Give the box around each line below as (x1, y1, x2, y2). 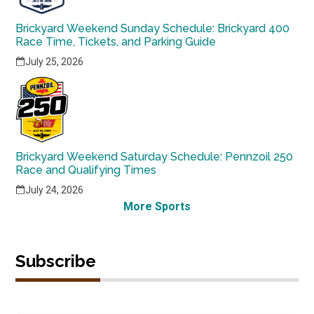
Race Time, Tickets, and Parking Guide (15, 35, 217, 48)
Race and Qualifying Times (15, 163, 157, 177)
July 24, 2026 (25, 184, 84, 196)
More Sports (123, 200, 191, 213)
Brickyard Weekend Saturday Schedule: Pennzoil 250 (15, 150, 294, 163)
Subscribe (15, 251, 97, 271)
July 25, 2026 (25, 56, 84, 67)
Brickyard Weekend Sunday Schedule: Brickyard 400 (15, 22, 290, 35)
